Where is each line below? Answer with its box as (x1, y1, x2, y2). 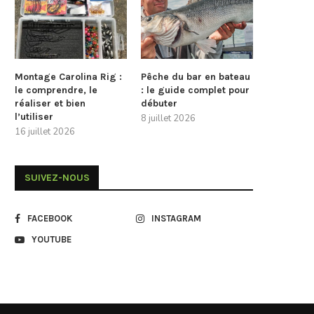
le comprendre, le (15, 83, 97, 96)
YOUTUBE (32, 233, 71, 245)
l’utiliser (15, 110, 53, 123)
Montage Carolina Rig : (15, 70, 122, 83)
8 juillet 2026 (141, 111, 196, 125)
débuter (141, 97, 178, 109)
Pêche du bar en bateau (141, 70, 251, 83)
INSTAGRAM (151, 212, 202, 224)
